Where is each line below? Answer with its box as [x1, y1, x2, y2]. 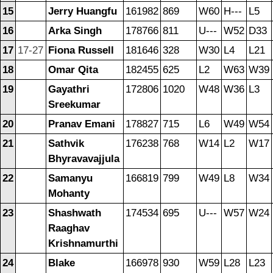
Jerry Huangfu [48, 5, 117, 18]
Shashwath [48, 207, 101, 219]
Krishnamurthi [48, 238, 118, 250]
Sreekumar [48, 99, 101, 111]
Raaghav [48, 222, 90, 235]
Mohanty [48, 188, 90, 200]
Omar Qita [48, 64, 98, 76]
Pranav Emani [48, 118, 115, 130]
